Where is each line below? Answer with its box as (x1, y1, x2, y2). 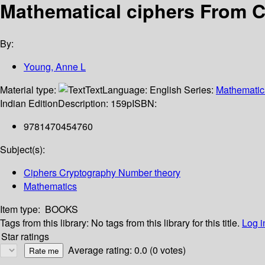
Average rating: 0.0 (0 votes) (68, 243, 186, 257)
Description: (58, 96, 111, 111)
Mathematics (24, 179, 77, 193)
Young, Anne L (24, 60, 86, 74)
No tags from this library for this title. (91, 216, 240, 230)
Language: (102, 83, 150, 97)
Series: (184, 83, 216, 97)
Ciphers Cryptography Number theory (24, 166, 180, 180)
